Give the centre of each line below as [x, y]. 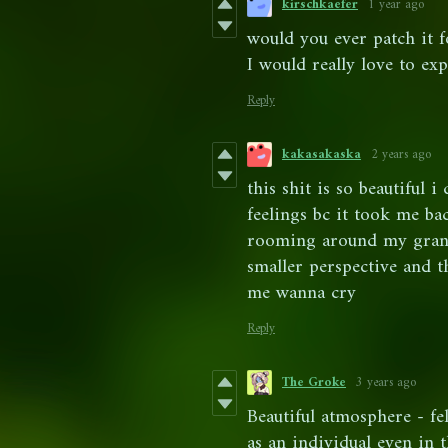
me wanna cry [301, 294]
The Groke [314, 383]
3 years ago [386, 383]
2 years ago [401, 155]
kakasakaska [321, 155]
